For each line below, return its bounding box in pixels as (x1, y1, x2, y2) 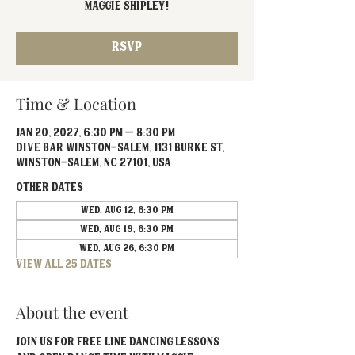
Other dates (16, 180, 83, 197)
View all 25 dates (16, 257, 112, 274)
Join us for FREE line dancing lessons (16, 334, 222, 352)
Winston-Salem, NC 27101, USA (16, 155, 171, 173)
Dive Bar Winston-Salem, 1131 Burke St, (16, 140, 224, 158)
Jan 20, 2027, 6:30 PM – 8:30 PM (16, 125, 175, 143)
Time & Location (16, 93, 136, 114)
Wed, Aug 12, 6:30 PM (80, 204, 174, 218)
